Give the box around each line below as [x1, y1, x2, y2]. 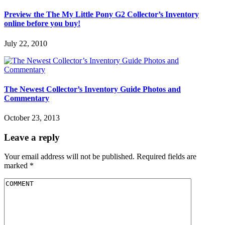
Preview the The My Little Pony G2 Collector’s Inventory [4, 10, 199, 19]
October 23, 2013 [4, 114, 60, 123]
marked [4, 161, 30, 170]
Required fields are [137, 152, 196, 161]
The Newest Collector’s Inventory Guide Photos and [4, 84, 181, 93]
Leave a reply [4, 132, 60, 143]
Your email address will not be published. [4, 152, 135, 161]
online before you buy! [4, 19, 80, 28]
